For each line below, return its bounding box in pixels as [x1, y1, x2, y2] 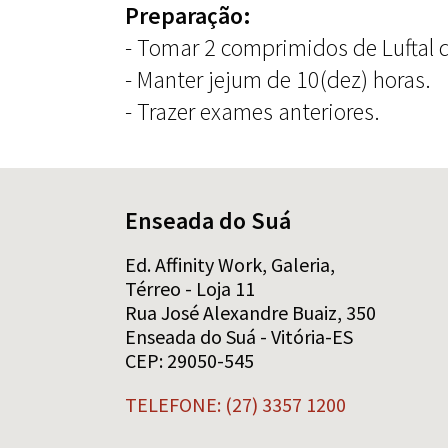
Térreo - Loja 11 [125, 275, 255, 301]
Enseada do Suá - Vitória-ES [125, 323, 353, 349]
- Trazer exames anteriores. [125, 96, 380, 127]
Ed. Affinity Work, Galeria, [125, 251, 335, 277]
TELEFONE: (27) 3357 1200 [125, 391, 346, 417]
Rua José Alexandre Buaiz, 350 [125, 299, 376, 325]
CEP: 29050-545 [125, 347, 254, 373]
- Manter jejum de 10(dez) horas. [125, 64, 431, 95]
